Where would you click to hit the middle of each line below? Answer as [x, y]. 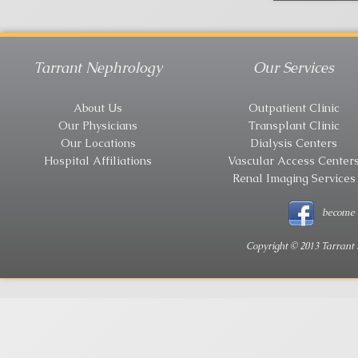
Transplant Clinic [294, 125]
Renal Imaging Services [294, 178]
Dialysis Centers [294, 143]
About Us [98, 107]
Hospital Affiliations [98, 160]
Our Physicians [98, 125]
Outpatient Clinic [294, 107]
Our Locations [98, 143]
